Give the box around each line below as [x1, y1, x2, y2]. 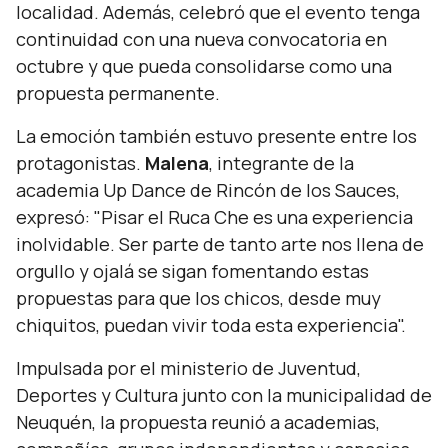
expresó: [16, 205, 94, 229]
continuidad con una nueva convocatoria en [16, 27, 387, 51]
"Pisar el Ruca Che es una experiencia [94, 205, 413, 229]
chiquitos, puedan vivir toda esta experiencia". [16, 313, 406, 337]
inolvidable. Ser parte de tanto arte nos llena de [16, 232, 424, 256]
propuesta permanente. [16, 81, 220, 105]
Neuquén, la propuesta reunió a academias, [16, 410, 380, 434]
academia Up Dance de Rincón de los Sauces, [16, 178, 400, 202]
